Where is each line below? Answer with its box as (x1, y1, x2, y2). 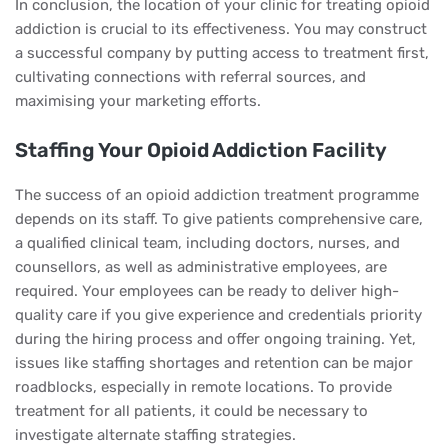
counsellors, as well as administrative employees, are (15, 258, 387, 276)
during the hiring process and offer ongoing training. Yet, (15, 330, 416, 348)
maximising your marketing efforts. (15, 92, 261, 110)
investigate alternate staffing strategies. (15, 426, 296, 444)
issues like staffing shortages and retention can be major (15, 354, 413, 372)
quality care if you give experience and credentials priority (15, 306, 422, 324)
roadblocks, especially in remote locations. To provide (15, 378, 392, 396)
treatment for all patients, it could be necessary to (15, 402, 368, 420)
